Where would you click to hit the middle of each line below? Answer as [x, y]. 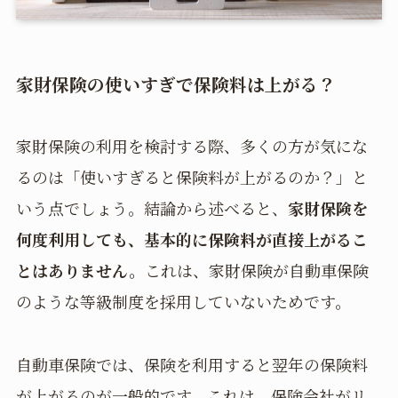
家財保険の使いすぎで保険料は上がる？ [175, 84]
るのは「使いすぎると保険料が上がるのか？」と [191, 177]
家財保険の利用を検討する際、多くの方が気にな [191, 146]
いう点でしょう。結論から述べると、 [151, 208]
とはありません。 [80, 271]
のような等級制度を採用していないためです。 [183, 302]
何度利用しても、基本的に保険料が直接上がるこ [191, 239]
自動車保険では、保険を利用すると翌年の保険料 [191, 365]
